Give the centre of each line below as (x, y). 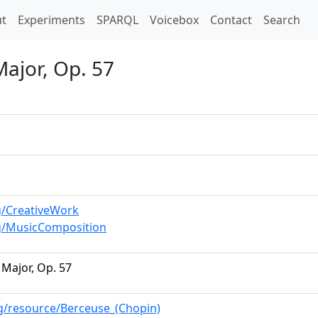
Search (282, 20)
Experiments (51, 20)
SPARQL (117, 20)
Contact (231, 20)
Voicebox (174, 20)
